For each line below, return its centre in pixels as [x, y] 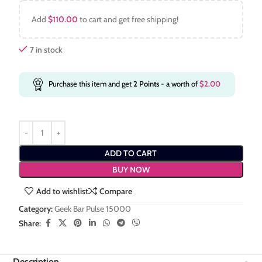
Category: [36, 209]
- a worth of [180, 84]
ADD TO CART [131, 153]
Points [149, 84]
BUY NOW [131, 169]
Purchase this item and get [91, 84]
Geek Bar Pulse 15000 [93, 209]
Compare [116, 192]
